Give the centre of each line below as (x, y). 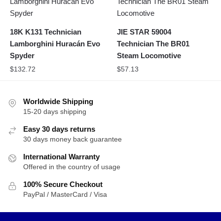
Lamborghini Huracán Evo (55, 43)
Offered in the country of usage (72, 166)
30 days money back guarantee (73, 139)
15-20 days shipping (55, 111)
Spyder (22, 55)
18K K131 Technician (46, 32)
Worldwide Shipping (58, 101)
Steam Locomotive (149, 55)
